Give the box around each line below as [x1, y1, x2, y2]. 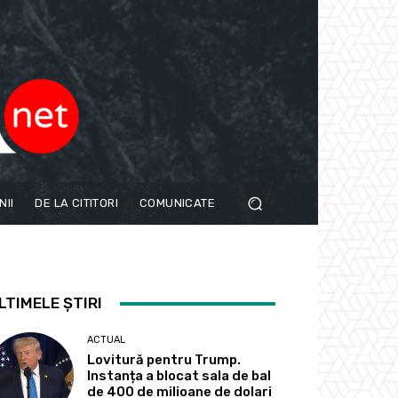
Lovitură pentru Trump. [87, 352, 242, 369]
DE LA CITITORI [35, 196, 119, 210]
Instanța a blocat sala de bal [87, 368, 272, 385]
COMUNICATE [139, 196, 216, 210]
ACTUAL [87, 334, 126, 346]
